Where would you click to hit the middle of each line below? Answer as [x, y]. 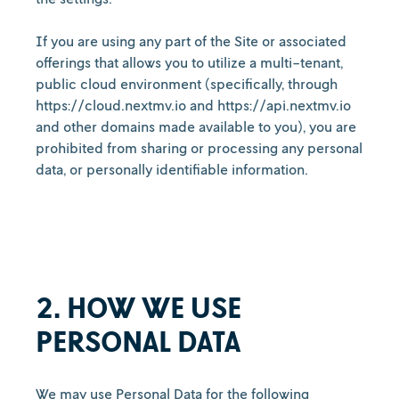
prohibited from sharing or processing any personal [199, 148]
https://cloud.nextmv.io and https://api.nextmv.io [193, 105]
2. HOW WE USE [138, 307]
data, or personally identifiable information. [172, 169]
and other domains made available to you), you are [196, 126]
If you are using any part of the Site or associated [191, 41]
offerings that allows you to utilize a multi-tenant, [189, 62]
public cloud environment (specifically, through [187, 84]
